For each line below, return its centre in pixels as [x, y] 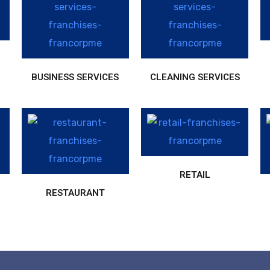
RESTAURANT [75, 193]
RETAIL [195, 174]
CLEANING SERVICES [195, 77]
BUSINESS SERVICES [75, 77]
